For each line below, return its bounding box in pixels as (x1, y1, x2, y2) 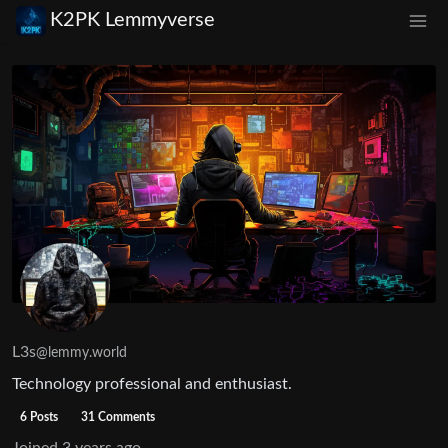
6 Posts (19, 411, 58, 424)
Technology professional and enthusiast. (12, 376, 292, 393)
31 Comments (81, 411, 156, 424)
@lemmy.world (36, 346, 127, 361)
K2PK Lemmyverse (50, 10, 215, 31)
